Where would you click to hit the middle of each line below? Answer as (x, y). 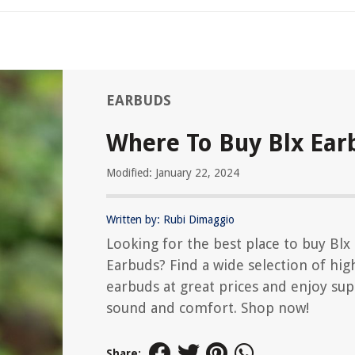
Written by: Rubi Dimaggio (170, 219)
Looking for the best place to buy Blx (228, 244)
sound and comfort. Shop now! (208, 308)
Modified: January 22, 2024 (173, 173)
